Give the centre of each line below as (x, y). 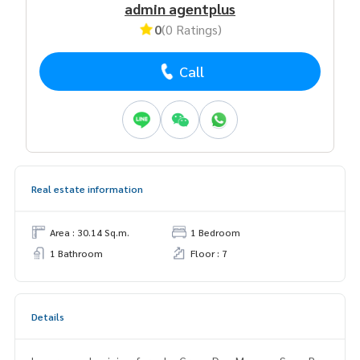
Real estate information (87, 188)
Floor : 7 (209, 253)
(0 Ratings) (192, 29)
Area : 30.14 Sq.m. (90, 232)
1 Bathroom (76, 253)
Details (48, 316)
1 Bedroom (215, 232)
